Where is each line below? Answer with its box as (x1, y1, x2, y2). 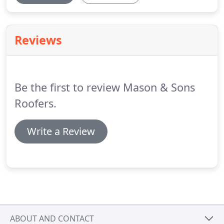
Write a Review (27, 124, 95, 138)
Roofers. (14, 96, 56, 110)
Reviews (14, 32, 62, 48)
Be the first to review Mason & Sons (14, 80, 195, 94)
